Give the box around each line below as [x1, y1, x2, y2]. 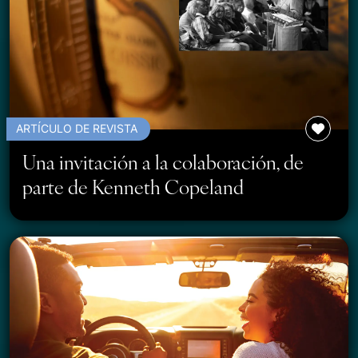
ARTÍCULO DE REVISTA [16, 120, 137, 136]
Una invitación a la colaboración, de [22, 147, 304, 175]
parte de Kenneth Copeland [22, 172, 244, 200]
